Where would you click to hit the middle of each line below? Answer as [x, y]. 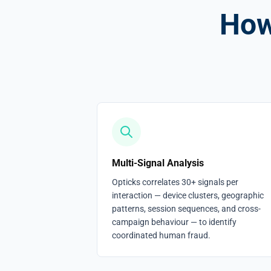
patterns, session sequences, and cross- [186, 209]
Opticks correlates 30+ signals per [175, 182]
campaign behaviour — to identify [174, 222]
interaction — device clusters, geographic [188, 195]
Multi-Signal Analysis [158, 163]
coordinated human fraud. [161, 235]
